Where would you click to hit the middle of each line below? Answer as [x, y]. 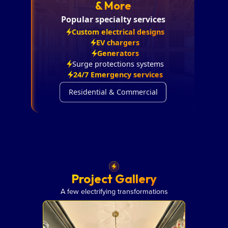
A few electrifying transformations [114, 191]
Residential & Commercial [113, 92]
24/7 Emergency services [118, 74]
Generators [118, 53]
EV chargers [118, 42]
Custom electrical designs [118, 32]
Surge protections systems [118, 64]
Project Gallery [114, 178]
